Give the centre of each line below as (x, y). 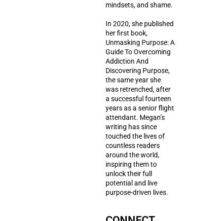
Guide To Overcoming (138, 52)
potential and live (131, 183)
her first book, (127, 33)
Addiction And (127, 61)
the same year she (133, 80)
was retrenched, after (138, 89)
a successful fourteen (138, 99)
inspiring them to (131, 164)
